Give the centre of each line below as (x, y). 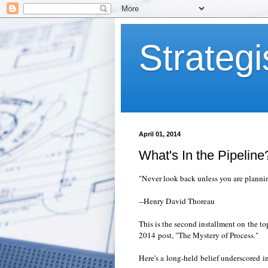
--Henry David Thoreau (177, 201)
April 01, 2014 (160, 134)
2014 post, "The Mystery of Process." (199, 235)
